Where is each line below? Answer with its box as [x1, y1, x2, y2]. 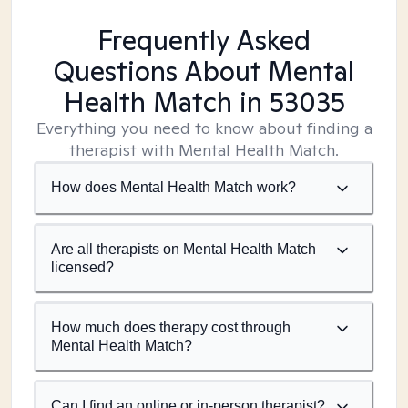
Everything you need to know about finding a [36, 117, 372, 138]
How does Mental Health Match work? [51, 179, 296, 195]
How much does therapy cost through [51, 320, 291, 335]
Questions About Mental [54, 53, 354, 89]
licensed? [51, 260, 114, 275]
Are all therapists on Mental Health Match [51, 241, 316, 257]
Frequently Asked [97, 22, 311, 58]
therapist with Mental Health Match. [69, 139, 339, 160]
